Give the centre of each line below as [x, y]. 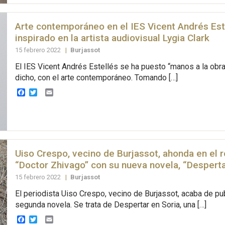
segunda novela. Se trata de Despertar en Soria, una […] [110, 204]
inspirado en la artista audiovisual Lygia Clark [112, 38]
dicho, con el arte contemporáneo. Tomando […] [96, 77]
